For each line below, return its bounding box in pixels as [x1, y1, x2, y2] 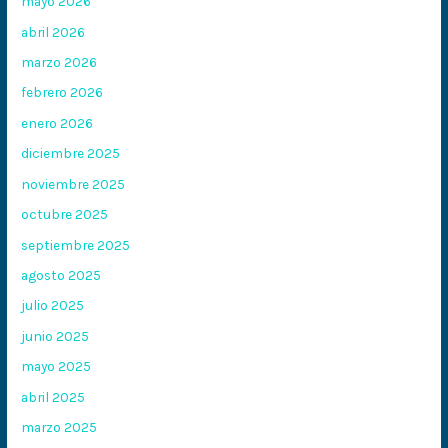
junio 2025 [21, 327, 90, 344]
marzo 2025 [21, 418, 98, 435]
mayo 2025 [21, 358, 92, 375]
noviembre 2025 [21, 175, 126, 192]
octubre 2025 [21, 206, 109, 223]
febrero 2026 [21, 84, 104, 101]
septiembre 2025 [21, 236, 131, 253]
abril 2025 [21, 388, 86, 405]
